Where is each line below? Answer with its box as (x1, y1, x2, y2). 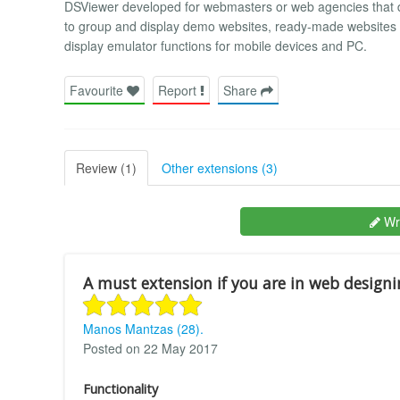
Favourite (70, 80, 127, 99)
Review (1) (76, 158, 137, 177)
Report (158, 80, 200, 99)
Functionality (83, 379, 158, 397)
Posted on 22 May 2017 (83, 338, 218, 357)
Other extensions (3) (162, 158, 278, 177)
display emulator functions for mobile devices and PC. (64, 37, 367, 55)
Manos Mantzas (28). (83, 319, 204, 337)
